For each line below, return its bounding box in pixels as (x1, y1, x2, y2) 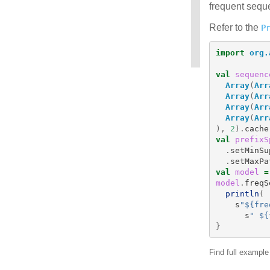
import (215, 48, 245, 57)
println (225, 189, 259, 198)
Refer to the (209, 22, 261, 33)
